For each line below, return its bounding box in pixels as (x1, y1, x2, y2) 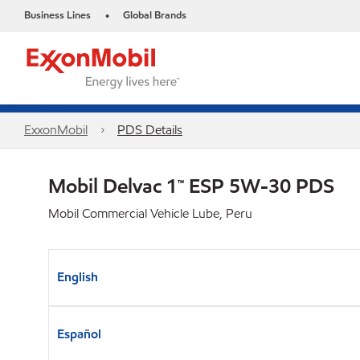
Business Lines (24, 8, 91, 22)
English (57, 268, 98, 285)
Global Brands (123, 8, 186, 22)
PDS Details (117, 121, 182, 138)
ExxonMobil (24, 121, 88, 138)
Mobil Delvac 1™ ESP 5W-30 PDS (48, 173, 334, 198)
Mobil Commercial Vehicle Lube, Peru (48, 205, 252, 222)
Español (57, 325, 101, 342)
